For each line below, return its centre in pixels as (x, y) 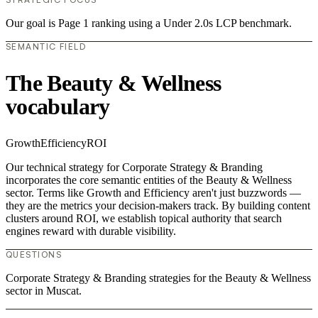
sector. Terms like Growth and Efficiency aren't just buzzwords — (153, 193)
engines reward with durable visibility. (91, 231)
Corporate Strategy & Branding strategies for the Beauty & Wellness (158, 278)
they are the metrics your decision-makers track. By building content (158, 206)
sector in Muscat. (44, 291)
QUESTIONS (34, 255)
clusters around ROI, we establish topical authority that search (144, 219)
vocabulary (58, 106)
